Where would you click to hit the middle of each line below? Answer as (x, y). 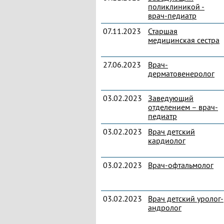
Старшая (163, 31)
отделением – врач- (183, 107)
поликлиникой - (176, 6)
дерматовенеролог (181, 73)
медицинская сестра (184, 40)
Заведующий (171, 98)
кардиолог (167, 140)
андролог (165, 207)
